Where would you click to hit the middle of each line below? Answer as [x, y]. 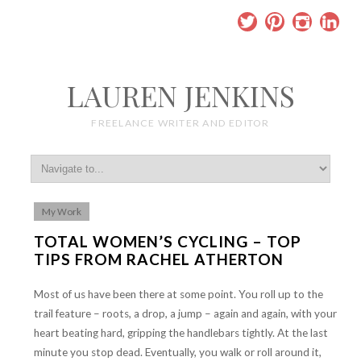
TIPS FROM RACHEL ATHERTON [159, 259]
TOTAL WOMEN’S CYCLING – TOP [168, 242]
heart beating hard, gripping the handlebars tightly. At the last [181, 333]
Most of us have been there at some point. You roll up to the [179, 295]
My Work [62, 212]
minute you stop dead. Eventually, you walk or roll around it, [178, 353]
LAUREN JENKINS [180, 95]
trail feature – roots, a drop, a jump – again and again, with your [186, 314]
